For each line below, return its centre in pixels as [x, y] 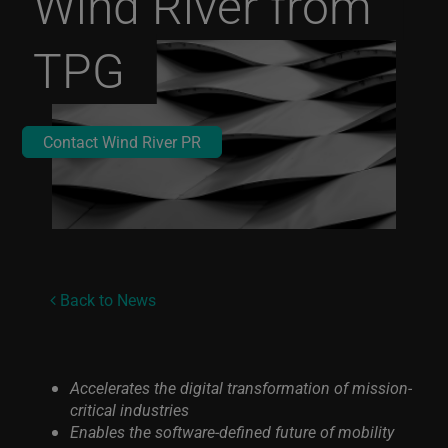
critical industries [129, 409]
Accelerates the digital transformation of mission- [241, 387]
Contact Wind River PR [122, 141]
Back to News [106, 299]
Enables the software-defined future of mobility [232, 431]
